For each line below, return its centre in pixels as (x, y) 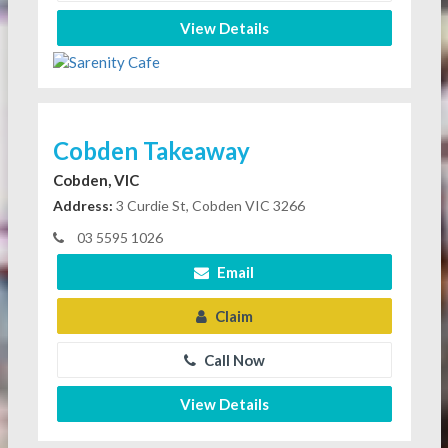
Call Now (232, 359)
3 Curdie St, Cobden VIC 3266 (208, 205)
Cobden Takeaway (151, 150)
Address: (82, 205)
